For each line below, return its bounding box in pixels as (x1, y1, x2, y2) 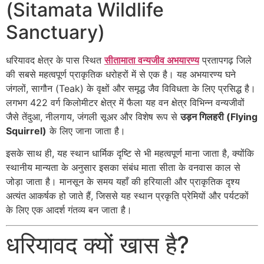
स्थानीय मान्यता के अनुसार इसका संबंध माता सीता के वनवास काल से (6, 161, 240, 174)
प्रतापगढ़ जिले (199, 54, 252, 66)
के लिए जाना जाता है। (47, 124, 126, 137)
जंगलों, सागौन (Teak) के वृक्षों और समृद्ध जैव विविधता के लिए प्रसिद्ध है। (6, 82, 256, 94)
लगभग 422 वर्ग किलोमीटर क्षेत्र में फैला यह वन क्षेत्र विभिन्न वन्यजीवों (6, 96, 245, 108)
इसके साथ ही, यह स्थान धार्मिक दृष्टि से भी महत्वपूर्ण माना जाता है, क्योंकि (6, 147, 254, 160)
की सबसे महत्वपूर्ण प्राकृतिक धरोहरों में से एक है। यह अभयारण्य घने (6, 68, 236, 80)
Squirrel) (6, 124, 47, 137)
